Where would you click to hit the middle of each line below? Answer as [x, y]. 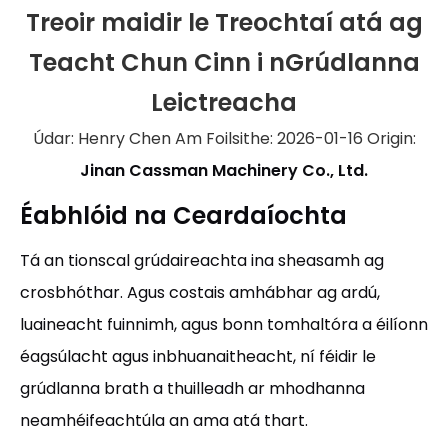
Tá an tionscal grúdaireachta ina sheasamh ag [202, 260]
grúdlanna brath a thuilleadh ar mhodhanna [192, 388]
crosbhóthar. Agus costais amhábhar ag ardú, [200, 292]
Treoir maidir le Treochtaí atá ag [224, 22]
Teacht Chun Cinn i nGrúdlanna [224, 62]
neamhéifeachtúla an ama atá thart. [164, 420]
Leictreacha [224, 102]
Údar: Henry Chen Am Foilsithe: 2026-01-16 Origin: [224, 138]
